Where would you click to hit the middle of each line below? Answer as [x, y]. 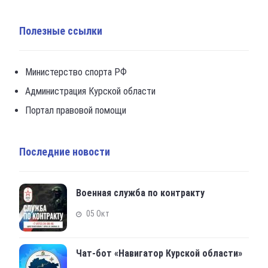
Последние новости [65, 152]
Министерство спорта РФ [76, 72]
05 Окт [98, 214]
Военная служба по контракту [141, 193]
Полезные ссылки [61, 31]
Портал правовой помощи [76, 111]
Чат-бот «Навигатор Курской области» [159, 254]
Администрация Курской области [91, 92]
